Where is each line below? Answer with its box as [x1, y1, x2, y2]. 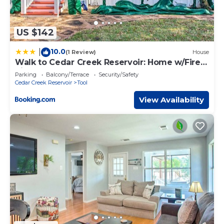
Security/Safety [98, 70, 138, 78]
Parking [15, 70, 36, 78]
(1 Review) [65, 48, 96, 56]
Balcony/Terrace [46, 70, 89, 78]
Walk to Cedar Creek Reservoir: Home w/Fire [15, 57, 200, 67]
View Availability [139, 94, 204, 104]
